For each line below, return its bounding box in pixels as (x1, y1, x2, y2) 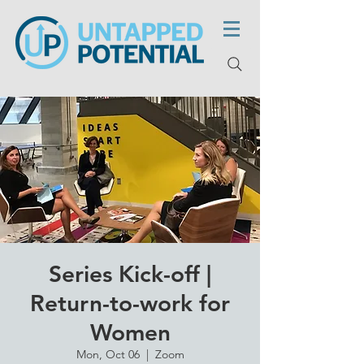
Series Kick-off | (49, 260, 211, 288)
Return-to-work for (30, 289, 230, 317)
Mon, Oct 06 (76, 347, 140, 362)
